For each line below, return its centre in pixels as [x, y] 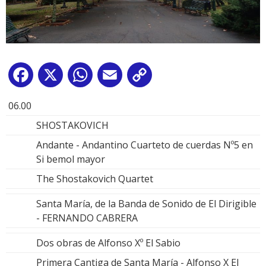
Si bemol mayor [71, 159]
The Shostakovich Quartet [95, 178]
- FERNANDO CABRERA [87, 218]
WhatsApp [118, 77]
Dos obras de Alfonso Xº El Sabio [108, 243]
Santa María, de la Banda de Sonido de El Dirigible [146, 203]
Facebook [57, 77]
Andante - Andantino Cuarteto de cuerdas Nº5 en [145, 145]
